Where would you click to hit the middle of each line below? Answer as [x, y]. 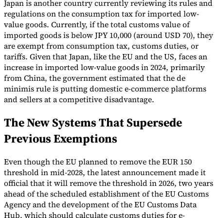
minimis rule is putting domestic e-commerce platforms [105, 88]
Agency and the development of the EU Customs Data [100, 204]
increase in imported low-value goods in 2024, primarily [104, 67]
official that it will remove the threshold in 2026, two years [109, 183]
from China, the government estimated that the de [95, 78]
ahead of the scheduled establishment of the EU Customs [106, 193]
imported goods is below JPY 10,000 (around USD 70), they [109, 35]
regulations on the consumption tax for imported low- [101, 13]
